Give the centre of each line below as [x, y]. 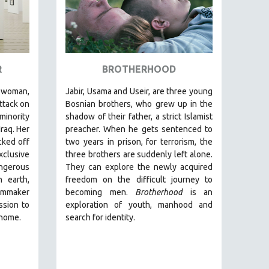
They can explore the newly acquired [139, 167]
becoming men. [100, 192]
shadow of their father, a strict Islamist [139, 116]
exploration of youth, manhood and [139, 205]
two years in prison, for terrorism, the [139, 142]
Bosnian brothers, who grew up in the [139, 104]
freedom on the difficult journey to [139, 180]
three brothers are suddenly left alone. [139, 154]
